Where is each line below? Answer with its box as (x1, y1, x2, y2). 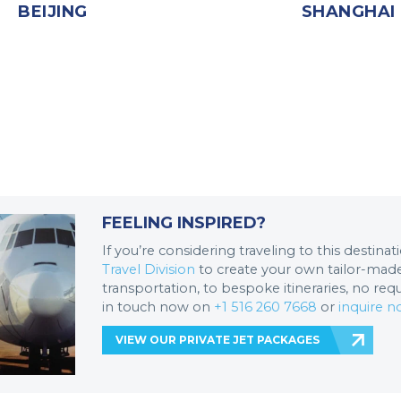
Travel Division (102, 261, 195, 277)
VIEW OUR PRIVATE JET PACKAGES (115, 333, 320, 346)
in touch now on (102, 299, 214, 315)
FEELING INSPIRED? (102, 213, 266, 233)
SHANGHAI (301, 2, 396, 21)
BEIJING (18, 2, 88, 21)
